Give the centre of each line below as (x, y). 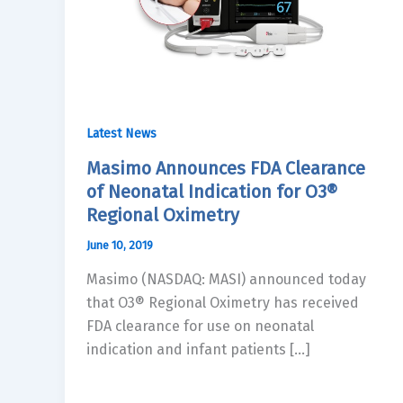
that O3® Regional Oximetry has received (223, 302)
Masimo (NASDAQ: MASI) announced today (226, 279)
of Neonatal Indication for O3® (212, 191)
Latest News (121, 134)
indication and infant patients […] (198, 349)
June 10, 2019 (120, 245)
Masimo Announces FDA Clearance (226, 168)
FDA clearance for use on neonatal (200, 326)
